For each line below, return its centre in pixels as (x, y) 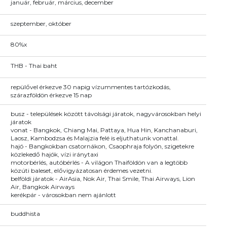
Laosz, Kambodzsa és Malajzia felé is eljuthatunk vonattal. (94, 138)
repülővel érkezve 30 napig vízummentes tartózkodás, (90, 87)
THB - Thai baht (34, 66)
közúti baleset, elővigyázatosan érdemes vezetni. (81, 170)
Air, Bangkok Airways (42, 186)
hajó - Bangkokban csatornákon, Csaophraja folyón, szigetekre (102, 146)
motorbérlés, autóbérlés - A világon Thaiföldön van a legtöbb (99, 162)
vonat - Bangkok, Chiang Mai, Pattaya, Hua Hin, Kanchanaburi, (104, 130)
